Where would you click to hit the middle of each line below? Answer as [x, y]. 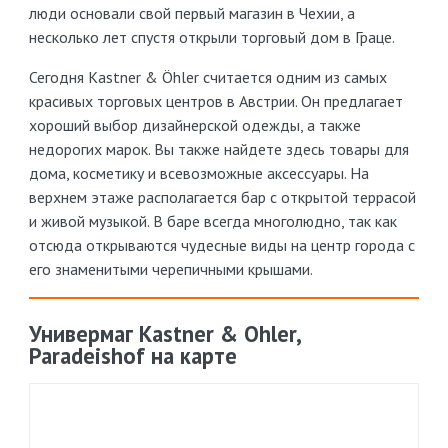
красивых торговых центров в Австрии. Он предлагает [216, 101]
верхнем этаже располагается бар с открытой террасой [222, 197]
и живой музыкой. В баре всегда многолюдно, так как [213, 221]
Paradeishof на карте [133, 356]
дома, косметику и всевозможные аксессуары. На [199, 173]
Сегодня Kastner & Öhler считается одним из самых [208, 77]
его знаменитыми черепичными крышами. [171, 269]
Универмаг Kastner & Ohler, [164, 334]
